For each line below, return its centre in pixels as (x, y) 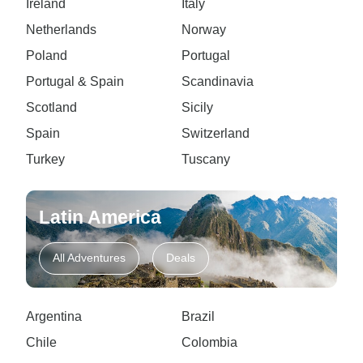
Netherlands (61, 29)
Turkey (45, 159)
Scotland (51, 107)
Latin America (100, 217)
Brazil (198, 316)
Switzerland (216, 133)
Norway (204, 29)
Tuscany (206, 159)
